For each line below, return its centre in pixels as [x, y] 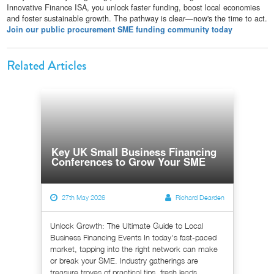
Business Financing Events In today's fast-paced [133, 237]
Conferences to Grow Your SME [128, 161]
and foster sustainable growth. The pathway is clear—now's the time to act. [137, 18]
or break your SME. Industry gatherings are [124, 260]
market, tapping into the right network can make [134, 249]
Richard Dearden [200, 197]
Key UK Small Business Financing [134, 151]
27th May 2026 [83, 197]
